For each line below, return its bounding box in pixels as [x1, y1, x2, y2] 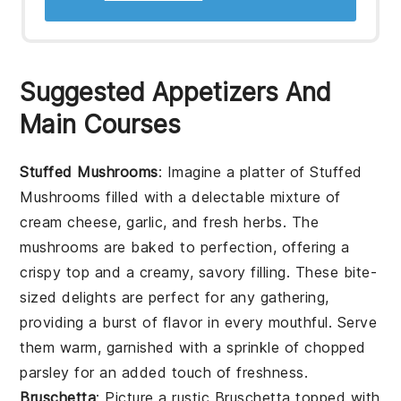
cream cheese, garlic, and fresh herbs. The [20, 212, 320, 231]
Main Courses [20, 108, 182, 140]
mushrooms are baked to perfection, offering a [20, 237, 350, 256]
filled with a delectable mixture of [100, 187, 341, 206]
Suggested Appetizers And [20, 76, 332, 107]
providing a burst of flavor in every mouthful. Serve [20, 312, 378, 331]
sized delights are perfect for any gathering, [20, 287, 329, 306]
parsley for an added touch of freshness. [20, 363, 309, 381]
